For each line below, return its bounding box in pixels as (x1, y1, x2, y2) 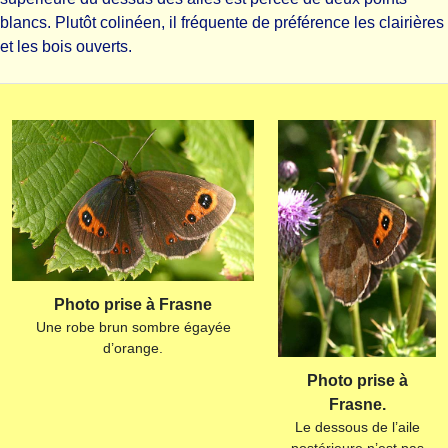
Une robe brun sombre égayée (35, 319, 231, 336)
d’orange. (103, 340, 163, 357)
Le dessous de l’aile (294, 419, 420, 435)
